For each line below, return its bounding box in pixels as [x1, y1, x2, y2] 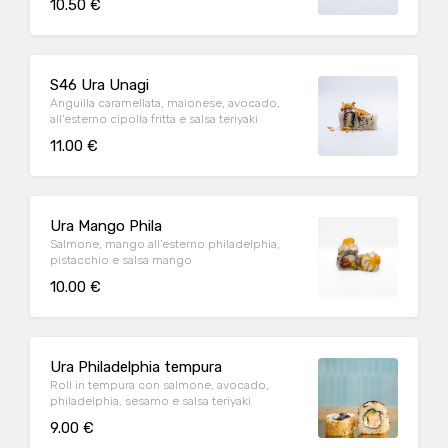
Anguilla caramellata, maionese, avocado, [50, 96, 280, 110]
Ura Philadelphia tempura [50, 358, 222, 376]
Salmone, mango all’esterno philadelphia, [50, 237, 280, 251]
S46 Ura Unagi [50, 76, 149, 94]
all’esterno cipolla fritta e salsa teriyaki [50, 112, 258, 126]
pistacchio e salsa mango [50, 253, 192, 267]
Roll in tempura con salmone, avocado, [50, 378, 269, 392]
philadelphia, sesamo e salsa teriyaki [50, 394, 251, 408]
